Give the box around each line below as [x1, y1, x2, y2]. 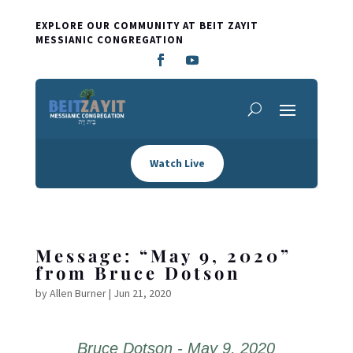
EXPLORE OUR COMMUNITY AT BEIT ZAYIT [35, 19, 258, 32]
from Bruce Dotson [35, 261, 241, 284]
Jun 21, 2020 [113, 286, 171, 300]
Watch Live [149, 156, 205, 170]
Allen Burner [49, 286, 106, 300]
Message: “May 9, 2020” [35, 243, 292, 267]
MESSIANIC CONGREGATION [35, 33, 184, 46]
